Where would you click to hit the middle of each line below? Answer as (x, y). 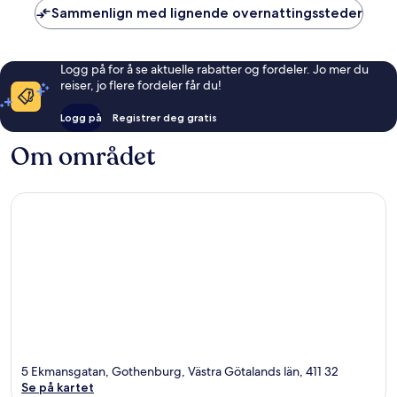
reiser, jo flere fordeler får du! (141, 85)
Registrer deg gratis (165, 117)
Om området (83, 156)
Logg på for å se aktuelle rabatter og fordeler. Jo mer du (215, 69)
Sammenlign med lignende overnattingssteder (206, 12)
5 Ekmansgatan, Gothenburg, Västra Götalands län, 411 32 (180, 372)
